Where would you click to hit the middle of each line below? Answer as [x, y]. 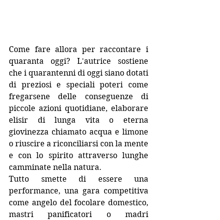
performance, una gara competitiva [79, 191]
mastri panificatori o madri [79, 214]
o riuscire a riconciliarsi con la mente [79, 144]
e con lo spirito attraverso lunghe [79, 155]
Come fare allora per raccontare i [79, 49]
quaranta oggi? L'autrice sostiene [79, 61]
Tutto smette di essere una [79, 179]
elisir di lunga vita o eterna [79, 120]
